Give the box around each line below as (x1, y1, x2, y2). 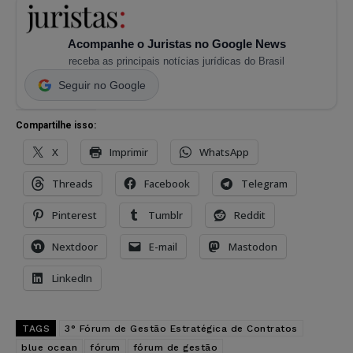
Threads (52, 176, 93, 191)
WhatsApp (199, 145, 249, 160)
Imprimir (110, 145, 148, 160)
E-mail (149, 240, 177, 255)
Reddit (234, 208, 266, 223)
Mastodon (229, 240, 277, 255)
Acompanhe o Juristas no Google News (67, 37, 286, 51)
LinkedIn (52, 271, 92, 286)
